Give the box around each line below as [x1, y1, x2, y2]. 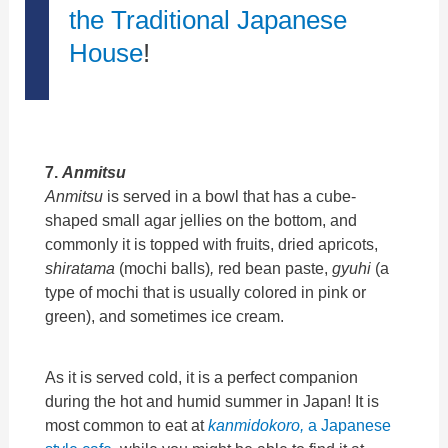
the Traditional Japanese [69, 5, 348, 36]
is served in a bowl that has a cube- [107, 187, 357, 206]
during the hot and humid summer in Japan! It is [45, 391, 380, 410]
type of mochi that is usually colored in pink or [45, 283, 367, 302]
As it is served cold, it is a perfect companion [45, 367, 359, 386]
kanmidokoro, [208, 415, 309, 434]
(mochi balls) [115, 259, 211, 278]
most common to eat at [45, 415, 209, 434]
